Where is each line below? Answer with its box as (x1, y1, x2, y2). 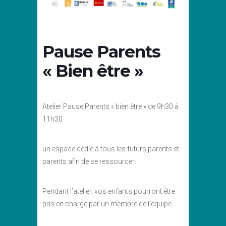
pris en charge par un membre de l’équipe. (42, 200, 173, 208)
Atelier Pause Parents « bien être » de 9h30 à (42, 102, 179, 111)
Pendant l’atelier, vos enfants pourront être (42, 187, 175, 196)
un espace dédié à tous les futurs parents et (42, 145, 179, 153)
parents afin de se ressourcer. (42, 157, 136, 166)
